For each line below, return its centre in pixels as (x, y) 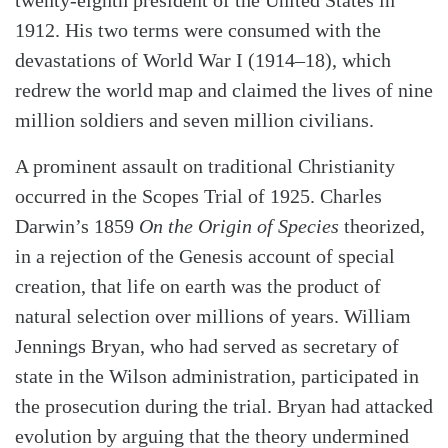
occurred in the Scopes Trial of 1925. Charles (198, 196)
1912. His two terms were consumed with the (198, 30)
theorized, (382, 226)
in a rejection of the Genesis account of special (205, 256)
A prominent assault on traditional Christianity (205, 166)
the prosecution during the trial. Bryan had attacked (224, 406)
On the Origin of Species (239, 226)
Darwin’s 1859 (77, 226)
